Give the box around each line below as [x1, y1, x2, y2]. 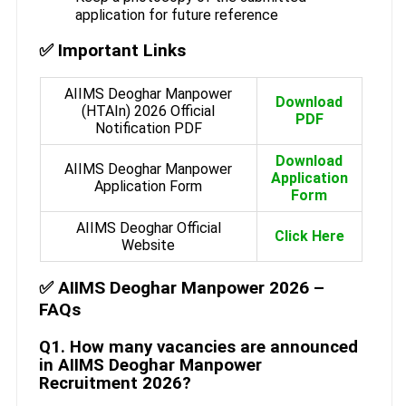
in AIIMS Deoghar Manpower [38, 354, 262, 375]
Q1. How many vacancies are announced [38, 336, 358, 357]
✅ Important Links [38, 40, 186, 62]
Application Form [94, 178, 203, 196]
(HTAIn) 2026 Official [82, 102, 216, 121]
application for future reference [74, 6, 278, 24]
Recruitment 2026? [38, 372, 191, 393]
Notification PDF [94, 120, 202, 138]
